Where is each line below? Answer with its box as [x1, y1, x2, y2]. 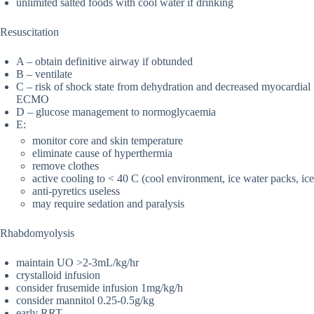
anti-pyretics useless [32, 185, 120, 198]
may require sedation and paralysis [32, 198, 184, 210]
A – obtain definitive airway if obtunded [16, 55, 193, 68]
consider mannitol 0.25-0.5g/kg [16, 294, 154, 307]
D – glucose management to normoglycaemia [16, 106, 216, 118]
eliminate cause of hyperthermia [32, 147, 172, 160]
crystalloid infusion [16, 269, 100, 282]
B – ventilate [16, 68, 72, 81]
